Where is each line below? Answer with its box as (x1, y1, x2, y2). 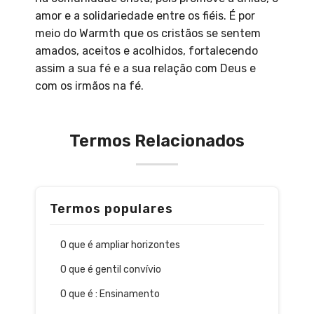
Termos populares (50, 201, 173, 217)
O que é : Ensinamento (60, 288, 160, 301)
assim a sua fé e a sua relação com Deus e (35, 62, 256, 76)
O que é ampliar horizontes (60, 239, 180, 252)
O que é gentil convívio (60, 264, 161, 276)
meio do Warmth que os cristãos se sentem (35, 27, 261, 41)
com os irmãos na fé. (35, 79, 144, 93)
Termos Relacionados (69, 131, 245, 151)
